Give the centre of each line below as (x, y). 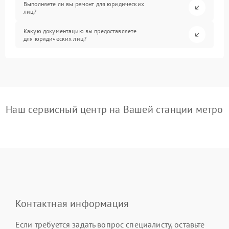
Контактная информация (72, 203)
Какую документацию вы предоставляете (80, 31)
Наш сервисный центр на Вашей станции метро (114, 109)
